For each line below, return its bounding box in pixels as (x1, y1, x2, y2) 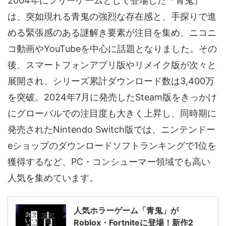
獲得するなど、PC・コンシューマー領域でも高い (8, 156, 210, 167)
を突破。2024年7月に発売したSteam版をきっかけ (8, 91, 217, 102)
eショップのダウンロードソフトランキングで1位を (8, 140, 216, 151)
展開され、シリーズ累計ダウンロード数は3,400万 (8, 75, 214, 86)
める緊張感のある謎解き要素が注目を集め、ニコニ (8, 27, 216, 38)
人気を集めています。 (8, 172, 98, 183)
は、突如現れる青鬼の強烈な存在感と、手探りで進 (8, 11, 216, 22)
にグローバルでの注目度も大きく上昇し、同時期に (8, 107, 216, 119)
